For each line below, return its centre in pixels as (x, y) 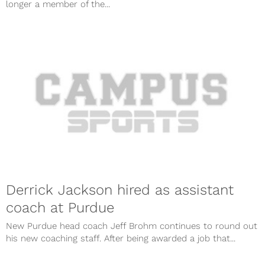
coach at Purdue (60, 207)
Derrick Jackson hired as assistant (120, 190)
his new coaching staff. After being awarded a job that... (121, 238)
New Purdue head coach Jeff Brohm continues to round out (132, 226)
